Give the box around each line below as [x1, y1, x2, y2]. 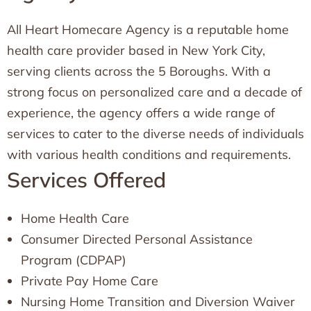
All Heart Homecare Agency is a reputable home [7, 22, 289, 37]
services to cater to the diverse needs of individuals [7, 126, 304, 142]
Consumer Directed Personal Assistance [21, 231, 253, 247]
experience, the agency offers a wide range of [7, 105, 275, 121]
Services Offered [7, 167, 166, 193]
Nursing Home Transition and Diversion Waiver [21, 294, 295, 310]
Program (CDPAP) [21, 252, 126, 268]
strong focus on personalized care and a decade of [7, 84, 302, 100]
